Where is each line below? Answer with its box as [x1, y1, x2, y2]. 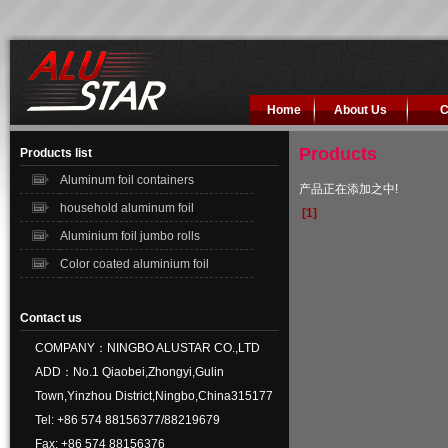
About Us [333, 103, 387, 117]
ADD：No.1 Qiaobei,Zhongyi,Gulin [35, 365, 224, 379]
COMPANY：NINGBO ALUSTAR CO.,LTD [35, 341, 260, 355]
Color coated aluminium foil [60, 257, 209, 271]
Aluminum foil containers [60, 173, 194, 187]
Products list [20, 146, 92, 160]
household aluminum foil [60, 201, 194, 215]
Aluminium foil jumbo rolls [60, 229, 200, 243]
